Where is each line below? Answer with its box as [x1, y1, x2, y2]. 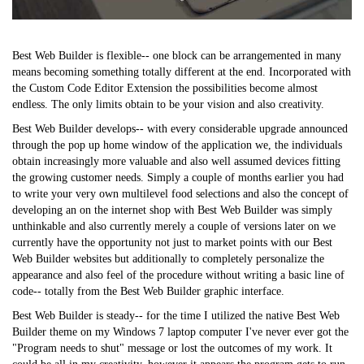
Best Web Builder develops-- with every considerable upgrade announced [12, 122, 348, 135]
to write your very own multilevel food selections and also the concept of [12, 187, 349, 200]
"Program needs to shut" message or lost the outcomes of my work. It [12, 341, 332, 354]
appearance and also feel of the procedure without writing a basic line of [12, 268, 344, 281]
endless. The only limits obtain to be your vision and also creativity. [12, 97, 324, 110]
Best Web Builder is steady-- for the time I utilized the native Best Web [12, 309, 340, 322]
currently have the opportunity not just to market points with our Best [12, 236, 332, 249]
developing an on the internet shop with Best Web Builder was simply [12, 203, 332, 216]
